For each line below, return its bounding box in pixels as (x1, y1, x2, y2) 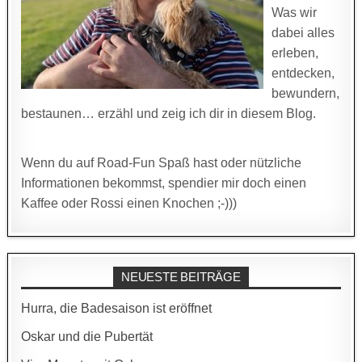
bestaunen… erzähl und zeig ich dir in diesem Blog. (21, 107, 317, 121)
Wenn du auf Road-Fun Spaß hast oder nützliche (21, 156, 302, 170)
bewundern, (271, 86, 340, 101)
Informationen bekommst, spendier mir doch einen (21, 176, 307, 191)
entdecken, (271, 66, 335, 81)
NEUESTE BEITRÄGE (121, 269, 241, 284)
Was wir (271, 6, 318, 20)
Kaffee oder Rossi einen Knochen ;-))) (21, 196, 238, 211)
